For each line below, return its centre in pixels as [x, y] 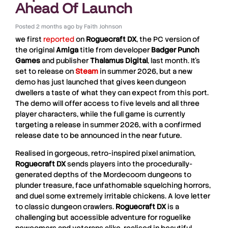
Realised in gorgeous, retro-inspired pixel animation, [105, 153]
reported [59, 39]
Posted [25, 26]
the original [36, 50]
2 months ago [55, 26]
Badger [164, 50]
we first [29, 39]
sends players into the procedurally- [129, 164]
